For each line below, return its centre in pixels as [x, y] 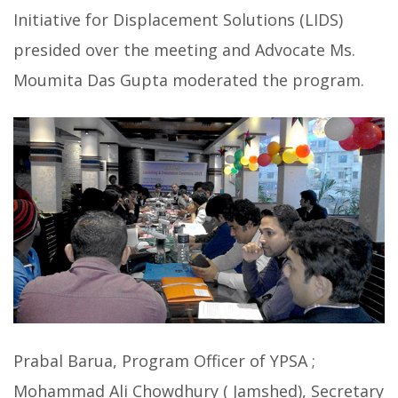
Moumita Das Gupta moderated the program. [189, 80]
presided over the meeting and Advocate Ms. [184, 50]
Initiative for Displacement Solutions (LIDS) [178, 20]
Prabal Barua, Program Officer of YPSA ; [164, 361]
